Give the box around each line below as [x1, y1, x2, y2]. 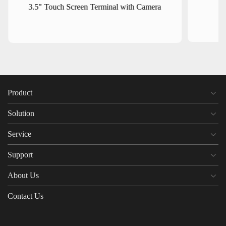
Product [8, 88, 32, 97]
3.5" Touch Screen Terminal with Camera [28, 2, 161, 11]
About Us [8, 171, 39, 180]
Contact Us [8, 191, 43, 200]
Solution [8, 108, 34, 118]
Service [8, 129, 31, 138]
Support [8, 150, 33, 159]
